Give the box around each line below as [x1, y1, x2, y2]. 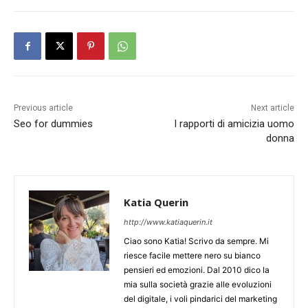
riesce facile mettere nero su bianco [124, 250, 261, 261]
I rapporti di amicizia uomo [173, 118, 294, 130]
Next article [250, 103, 294, 113]
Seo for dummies [14, 118, 93, 130]
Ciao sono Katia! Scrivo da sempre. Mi [124, 236, 269, 246]
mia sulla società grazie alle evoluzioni [124, 279, 272, 289]
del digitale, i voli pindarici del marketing [124, 294, 277, 304]
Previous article [14, 103, 73, 113]
